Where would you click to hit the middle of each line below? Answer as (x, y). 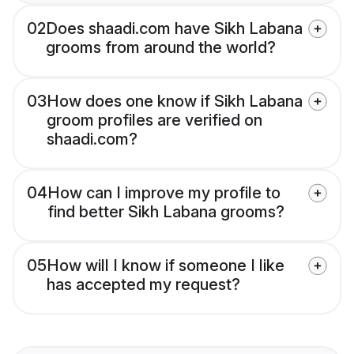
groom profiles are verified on (154, 121)
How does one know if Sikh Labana (175, 102)
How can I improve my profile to (164, 193)
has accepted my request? (143, 285)
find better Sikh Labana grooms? (166, 212)
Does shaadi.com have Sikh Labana (174, 29)
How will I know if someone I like (166, 266)
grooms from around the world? (161, 48)
